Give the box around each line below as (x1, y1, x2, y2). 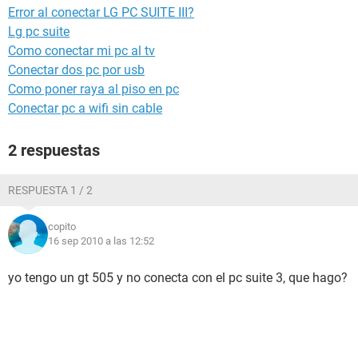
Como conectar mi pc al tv (8, 43, 155, 58)
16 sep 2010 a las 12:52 (48, 235, 154, 247)
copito (48, 221, 76, 233)
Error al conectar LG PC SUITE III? (8, 5, 194, 20)
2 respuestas (8, 141, 100, 160)
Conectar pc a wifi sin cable (8, 101, 162, 116)
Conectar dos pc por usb (8, 62, 145, 78)
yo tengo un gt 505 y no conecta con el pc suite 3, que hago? (8, 270, 348, 285)
